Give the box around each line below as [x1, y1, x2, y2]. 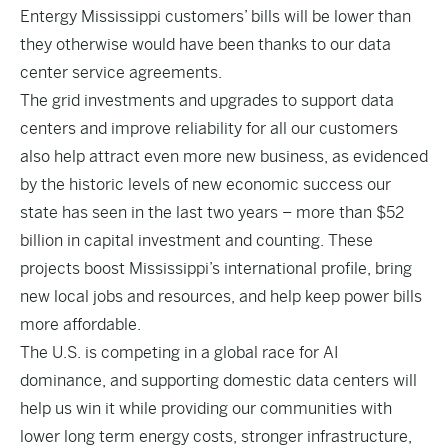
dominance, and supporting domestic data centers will [20, 371, 417, 390]
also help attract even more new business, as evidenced [20, 147, 428, 166]
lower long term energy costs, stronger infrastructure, [20, 427, 412, 446]
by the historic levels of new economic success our [20, 175, 391, 194]
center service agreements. [20, 63, 222, 82]
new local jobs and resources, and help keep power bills [20, 287, 422, 306]
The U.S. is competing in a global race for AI [20, 343, 339, 362]
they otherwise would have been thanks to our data [20, 35, 391, 54]
